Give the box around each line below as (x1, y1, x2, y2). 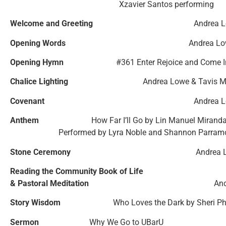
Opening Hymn (10, 58, 64, 68)
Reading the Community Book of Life (10, 166, 143, 177)
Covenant (10, 96, 44, 106)
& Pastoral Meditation (10, 179, 115, 189)
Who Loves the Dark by (113, 198, 197, 208)
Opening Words (10, 38, 66, 48)
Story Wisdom (10, 198, 63, 208)
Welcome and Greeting (10, 19, 194, 29)
